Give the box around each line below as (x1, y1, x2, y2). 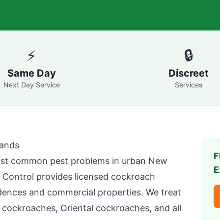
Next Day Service (3, 81, 60, 89)
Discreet (168, 67, 209, 79)
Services (175, 81, 202, 89)
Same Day (7, 67, 56, 79)
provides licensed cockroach (34, 171, 155, 182)
